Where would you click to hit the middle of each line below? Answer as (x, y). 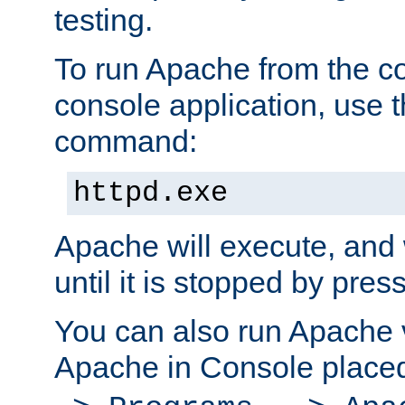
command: (126, 141)
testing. (104, 20)
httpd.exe (151, 194)
